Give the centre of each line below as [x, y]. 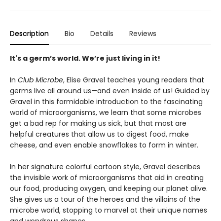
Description [29, 34]
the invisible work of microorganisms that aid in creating [107, 178]
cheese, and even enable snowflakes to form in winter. [104, 145]
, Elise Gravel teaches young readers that [134, 80]
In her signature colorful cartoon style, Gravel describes [105, 167]
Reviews [143, 34]
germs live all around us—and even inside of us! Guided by [110, 91]
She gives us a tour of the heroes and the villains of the [105, 199]
